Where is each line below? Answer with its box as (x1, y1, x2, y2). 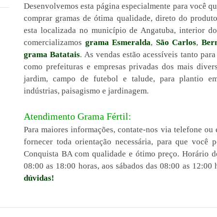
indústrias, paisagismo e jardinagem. (24, 86, 149, 95)
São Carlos (155, 38, 197, 47)
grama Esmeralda (85, 38, 151, 47)
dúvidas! (24, 173, 54, 183)
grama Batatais (24, 50, 80, 59)
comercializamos (24, 38, 85, 47)
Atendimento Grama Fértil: (24, 111, 131, 122)
